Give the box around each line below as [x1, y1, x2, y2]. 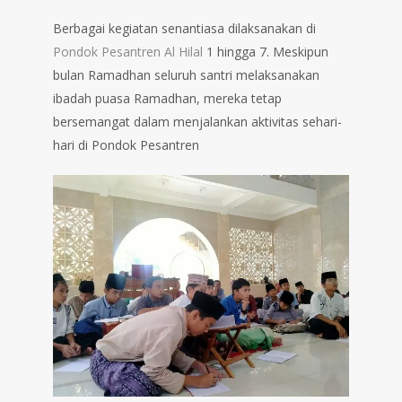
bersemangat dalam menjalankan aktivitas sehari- [53, 112, 342, 130]
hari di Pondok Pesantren [53, 135, 199, 153]
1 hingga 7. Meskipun [203, 42, 328, 60]
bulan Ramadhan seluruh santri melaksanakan [53, 66, 319, 83]
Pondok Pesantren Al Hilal [53, 42, 203, 60]
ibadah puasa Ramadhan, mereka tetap [53, 89, 282, 107]
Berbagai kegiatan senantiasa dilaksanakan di [53, 19, 316, 37]
